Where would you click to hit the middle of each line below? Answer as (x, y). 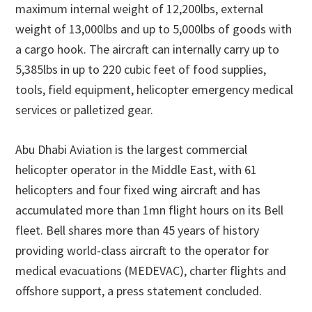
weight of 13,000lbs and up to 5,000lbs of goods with (154, 29)
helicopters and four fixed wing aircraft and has (138, 190)
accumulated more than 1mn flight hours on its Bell (150, 210)
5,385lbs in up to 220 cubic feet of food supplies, (141, 70)
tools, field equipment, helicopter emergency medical (155, 90)
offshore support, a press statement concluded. (139, 291)
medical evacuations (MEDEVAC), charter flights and (151, 271)
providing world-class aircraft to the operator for (142, 251)
